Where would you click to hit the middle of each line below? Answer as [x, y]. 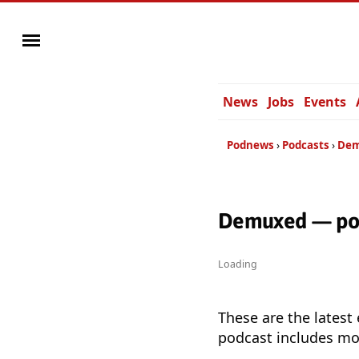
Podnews [250, 145]
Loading [238, 264]
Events [325, 102]
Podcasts [306, 145]
